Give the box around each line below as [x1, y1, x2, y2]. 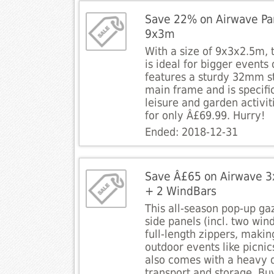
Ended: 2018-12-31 [144, 126, 238, 139]
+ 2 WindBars [144, 184, 217, 199]
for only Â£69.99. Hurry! [144, 109, 265, 122]
